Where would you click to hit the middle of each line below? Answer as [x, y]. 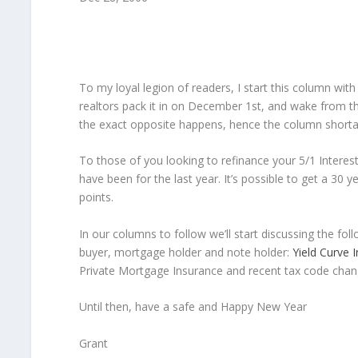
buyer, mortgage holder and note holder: [185, 252]
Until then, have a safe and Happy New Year [193, 307]
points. [96, 197]
